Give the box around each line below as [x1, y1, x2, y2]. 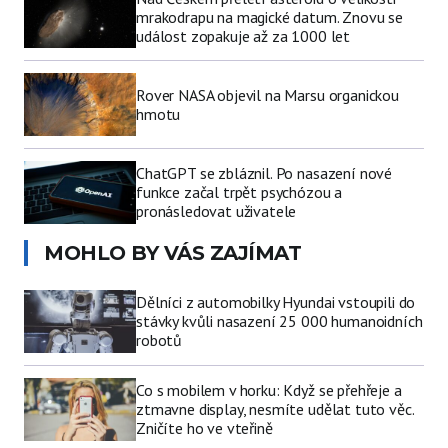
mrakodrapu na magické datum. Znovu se [136, 7, 404, 28]
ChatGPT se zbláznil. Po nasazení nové [136, 163, 393, 184]
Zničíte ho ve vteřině [136, 418, 273, 439]
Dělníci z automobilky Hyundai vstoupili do [136, 292, 416, 313]
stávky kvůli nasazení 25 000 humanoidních [136, 311, 423, 332]
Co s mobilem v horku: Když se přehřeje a [136, 380, 402, 401]
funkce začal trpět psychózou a [136, 182, 343, 203]
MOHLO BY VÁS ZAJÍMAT [44, 241, 301, 266]
